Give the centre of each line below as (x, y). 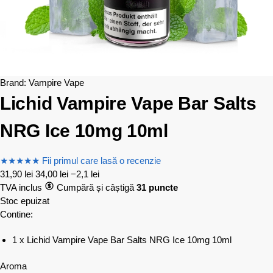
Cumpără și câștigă (95, 188)
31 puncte (157, 188)
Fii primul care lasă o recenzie (101, 161)
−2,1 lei (85, 174)
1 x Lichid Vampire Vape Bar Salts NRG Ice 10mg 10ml (122, 239)
